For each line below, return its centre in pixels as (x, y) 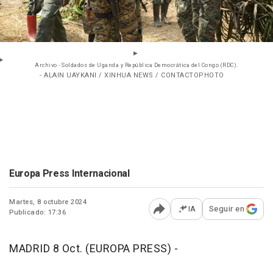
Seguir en (226, 209)
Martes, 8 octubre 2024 (48, 202)
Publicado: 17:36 (37, 213)
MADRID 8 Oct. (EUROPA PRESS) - (94, 249)
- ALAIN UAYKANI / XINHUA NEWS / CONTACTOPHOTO (132, 76)
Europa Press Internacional (69, 174)
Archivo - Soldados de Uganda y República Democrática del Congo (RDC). (136, 66)
